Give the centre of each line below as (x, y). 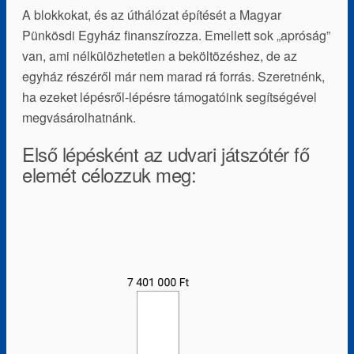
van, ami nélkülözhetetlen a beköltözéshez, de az (160, 55)
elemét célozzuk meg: (109, 174)
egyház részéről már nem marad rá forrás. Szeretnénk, (173, 76)
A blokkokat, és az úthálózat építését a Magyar (152, 14)
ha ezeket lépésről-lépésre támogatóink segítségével (169, 96)
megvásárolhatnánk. (79, 117)
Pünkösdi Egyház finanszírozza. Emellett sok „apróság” (176, 35)
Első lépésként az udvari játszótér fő (166, 153)
